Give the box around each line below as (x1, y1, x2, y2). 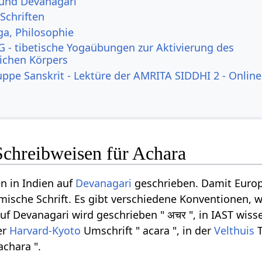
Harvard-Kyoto (9, 223, 81, 238)
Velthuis (214, 223, 255, 238)
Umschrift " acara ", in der (81, 223, 215, 238)
